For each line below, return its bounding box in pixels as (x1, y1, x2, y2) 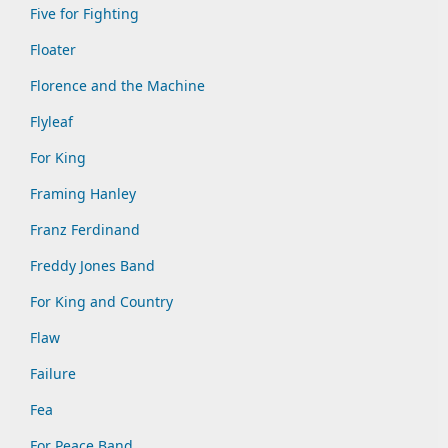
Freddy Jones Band (30, 256, 155, 275)
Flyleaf (30, 112, 73, 131)
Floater (30, 40, 76, 59)
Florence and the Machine (30, 76, 205, 95)
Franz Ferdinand (30, 220, 140, 239)
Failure (30, 364, 76, 383)
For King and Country (30, 292, 173, 311)
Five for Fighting (30, 4, 139, 23)
